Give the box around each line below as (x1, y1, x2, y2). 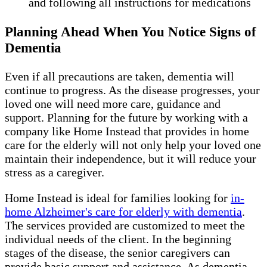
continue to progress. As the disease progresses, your (5, 83, 260, 97)
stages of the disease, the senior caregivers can (5, 246, 230, 260)
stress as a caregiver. (5, 166, 104, 179)
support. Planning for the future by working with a (5, 111, 248, 125)
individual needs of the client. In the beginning (5, 232, 231, 246)
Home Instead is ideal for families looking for (5, 191, 231, 205)
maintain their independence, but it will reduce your (5, 152, 256, 166)
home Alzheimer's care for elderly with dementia (5, 205, 242, 219)
